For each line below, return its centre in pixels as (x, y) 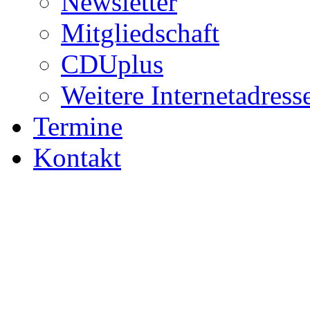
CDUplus (112, 64)
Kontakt (77, 158)
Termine (78, 127)
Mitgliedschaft (140, 33)
